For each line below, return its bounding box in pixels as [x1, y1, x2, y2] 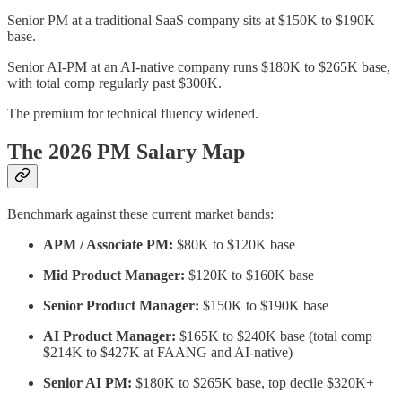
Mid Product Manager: [43, 267, 185, 284]
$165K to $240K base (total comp [176, 328, 372, 345]
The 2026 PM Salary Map [7, 140, 245, 164]
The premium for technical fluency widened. [7, 106, 258, 122]
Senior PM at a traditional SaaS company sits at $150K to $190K [7, 13, 375, 29]
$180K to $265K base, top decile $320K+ [132, 375, 374, 391]
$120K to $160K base [185, 267, 314, 284]
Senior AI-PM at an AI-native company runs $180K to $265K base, [7, 59, 390, 75]
